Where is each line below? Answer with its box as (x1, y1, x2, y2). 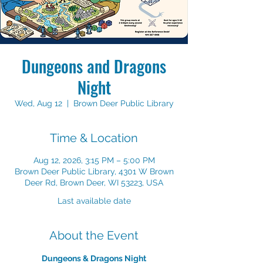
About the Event (49, 228, 139, 242)
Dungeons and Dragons (22, 54, 166, 78)
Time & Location (50, 131, 138, 145)
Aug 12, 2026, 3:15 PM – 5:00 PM (33, 156, 155, 165)
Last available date (57, 196, 131, 205)
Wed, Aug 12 (14, 99, 62, 108)
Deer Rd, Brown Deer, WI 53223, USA (25, 178, 163, 187)
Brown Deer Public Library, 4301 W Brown (14, 167, 174, 176)
